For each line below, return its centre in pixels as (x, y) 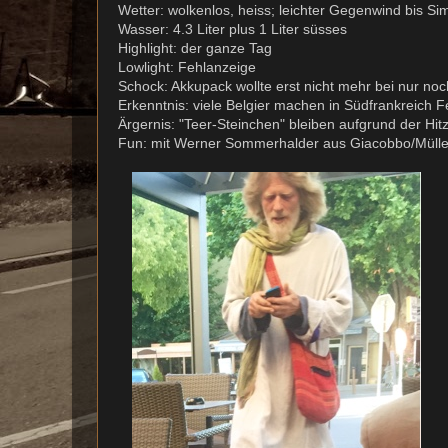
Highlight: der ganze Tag (195, 48)
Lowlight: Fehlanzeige (187, 67)
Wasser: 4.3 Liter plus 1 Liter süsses (232, 29)
